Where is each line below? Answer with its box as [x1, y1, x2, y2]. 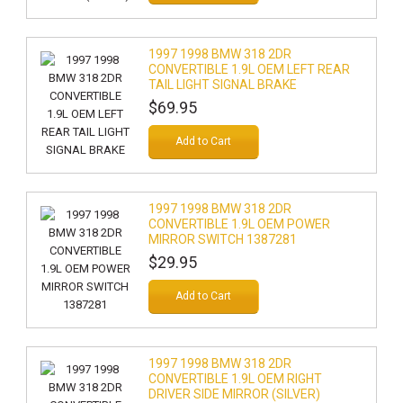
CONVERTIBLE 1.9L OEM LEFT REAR [148, 62, 350, 76]
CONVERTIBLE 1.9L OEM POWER [148, 217, 330, 231]
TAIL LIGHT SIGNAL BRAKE [148, 77, 297, 92]
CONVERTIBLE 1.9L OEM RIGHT [148, 372, 322, 386]
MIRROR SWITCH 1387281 [148, 232, 297, 246]
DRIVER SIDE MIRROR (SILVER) [148, 387, 320, 401]
